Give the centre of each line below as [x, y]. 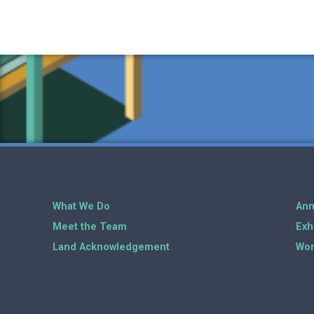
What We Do [81, 206]
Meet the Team [90, 227]
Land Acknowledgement [111, 247]
